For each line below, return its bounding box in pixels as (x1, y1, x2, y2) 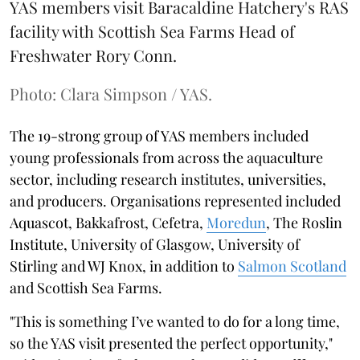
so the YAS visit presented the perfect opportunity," (10, 333, 333, 354)
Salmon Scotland (238, 256, 346, 276)
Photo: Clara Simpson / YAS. (10, 83, 212, 105)
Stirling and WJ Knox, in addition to (10, 256, 238, 276)
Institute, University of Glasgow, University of (10, 235, 300, 255)
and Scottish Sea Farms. (10, 278, 162, 298)
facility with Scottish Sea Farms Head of (10, 20, 295, 43)
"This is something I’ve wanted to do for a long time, (10, 312, 340, 332)
